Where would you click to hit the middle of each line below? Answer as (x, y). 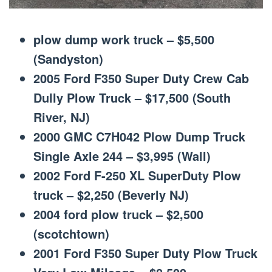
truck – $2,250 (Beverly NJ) (111, 194)
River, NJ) (62, 117)
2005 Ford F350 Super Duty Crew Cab (141, 78)
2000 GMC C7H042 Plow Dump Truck (139, 136)
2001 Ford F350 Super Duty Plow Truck (145, 253)
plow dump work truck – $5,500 (124, 39)
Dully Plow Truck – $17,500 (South (132, 97)
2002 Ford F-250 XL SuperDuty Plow (137, 175)
